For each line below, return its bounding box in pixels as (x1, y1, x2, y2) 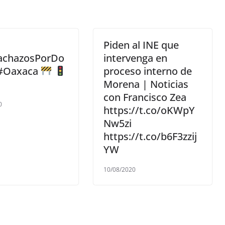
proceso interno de (103, 64, 192, 78)
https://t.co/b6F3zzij (103, 130, 197, 144)
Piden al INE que (103, 38, 179, 52)
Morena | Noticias (103, 77, 188, 91)
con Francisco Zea (103, 90, 186, 104)
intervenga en (103, 51, 167, 65)
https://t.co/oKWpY (103, 103, 195, 118)
